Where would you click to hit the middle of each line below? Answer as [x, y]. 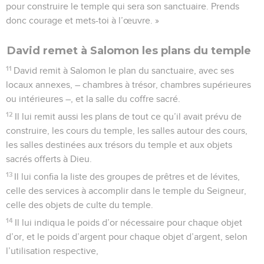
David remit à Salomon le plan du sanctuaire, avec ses [124, 70]
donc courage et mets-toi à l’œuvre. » [82, 20]
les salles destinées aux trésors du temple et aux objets [119, 145]
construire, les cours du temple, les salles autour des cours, [127, 131]
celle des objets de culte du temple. [80, 205]
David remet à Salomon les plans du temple [129, 50]
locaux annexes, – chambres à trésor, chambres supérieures [128, 85]
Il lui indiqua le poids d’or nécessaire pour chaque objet [129, 222]
